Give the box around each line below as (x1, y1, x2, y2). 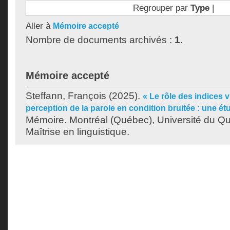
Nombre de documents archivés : (26, 34, 175, 45)
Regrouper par (132, 3, 190, 13)
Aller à (26, 21, 53, 31)
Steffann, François (26, 90, 106, 101)
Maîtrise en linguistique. (26, 126, 129, 137)
